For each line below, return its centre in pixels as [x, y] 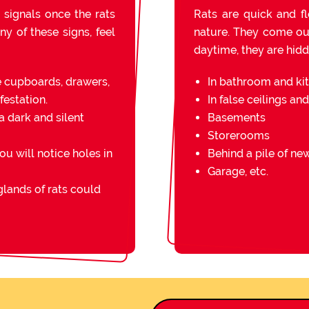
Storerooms [239, 136]
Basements [237, 118]
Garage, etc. [238, 171]
